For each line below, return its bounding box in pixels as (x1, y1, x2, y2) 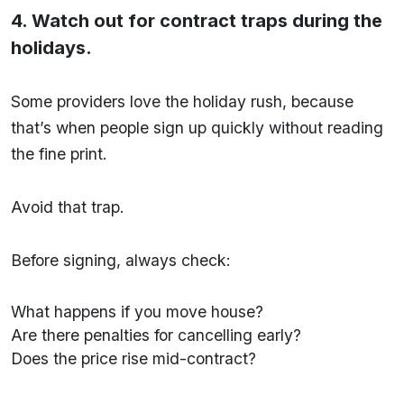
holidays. (11, 36, 92, 59)
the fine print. (11, 143, 107, 163)
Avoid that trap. (11, 197, 124, 216)
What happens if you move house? (11, 301, 263, 321)
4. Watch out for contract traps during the (11, 9, 382, 32)
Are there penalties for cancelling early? (11, 325, 301, 344)
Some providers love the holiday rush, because (11, 91, 353, 111)
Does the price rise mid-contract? (11, 348, 256, 368)
